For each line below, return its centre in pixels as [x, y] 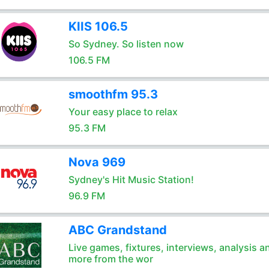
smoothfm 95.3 [113, 94]
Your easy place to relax [123, 112]
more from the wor [110, 259]
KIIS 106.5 [98, 26]
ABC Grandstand [117, 230]
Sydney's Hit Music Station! [131, 180]
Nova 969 [97, 162]
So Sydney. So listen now [126, 44]
